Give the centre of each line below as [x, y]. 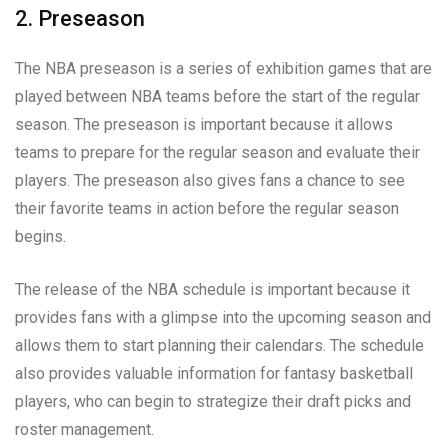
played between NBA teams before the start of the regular [217, 96]
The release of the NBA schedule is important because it [212, 289]
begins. [40, 236]
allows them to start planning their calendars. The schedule [219, 345]
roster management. [84, 429]
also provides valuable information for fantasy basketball [214, 373]
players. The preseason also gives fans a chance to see [210, 180]
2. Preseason [80, 18]
